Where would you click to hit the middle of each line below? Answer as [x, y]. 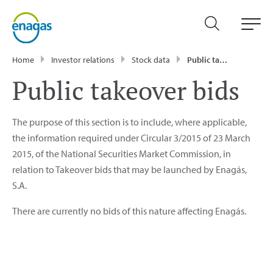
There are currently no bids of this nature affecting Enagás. [129, 211]
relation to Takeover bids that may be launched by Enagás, [129, 169]
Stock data [151, 59]
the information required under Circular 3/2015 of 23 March [131, 137]
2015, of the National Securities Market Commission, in [122, 153]
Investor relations [83, 59]
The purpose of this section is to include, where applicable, [129, 122]
